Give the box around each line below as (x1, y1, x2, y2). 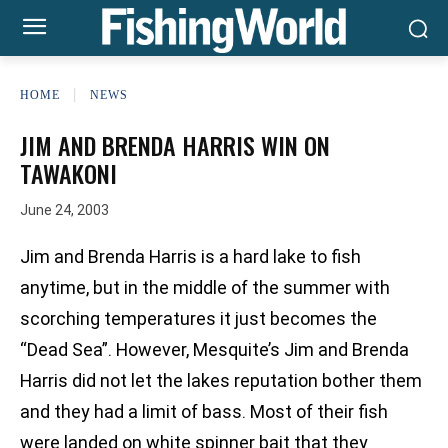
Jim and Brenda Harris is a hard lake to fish (20, 246, 361, 268)
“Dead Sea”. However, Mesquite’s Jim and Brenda (20, 339, 409, 361)
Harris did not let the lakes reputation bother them (20, 370, 422, 392)
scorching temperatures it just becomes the (20, 308, 377, 330)
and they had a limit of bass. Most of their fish (20, 401, 388, 423)
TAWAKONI (20, 155, 117, 191)
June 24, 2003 (20, 202, 109, 219)
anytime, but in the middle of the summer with (20, 277, 390, 299)
